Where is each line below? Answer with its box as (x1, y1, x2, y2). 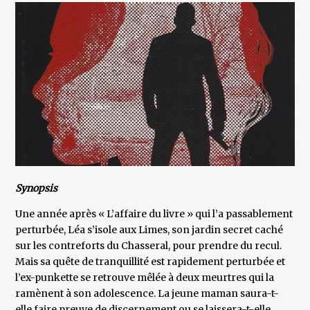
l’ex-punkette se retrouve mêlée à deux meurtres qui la (15, 271, 275, 284)
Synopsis (15, 182, 58, 195)
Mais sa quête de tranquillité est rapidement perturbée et (15, 255, 286, 268)
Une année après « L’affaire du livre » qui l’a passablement (15, 208, 293, 221)
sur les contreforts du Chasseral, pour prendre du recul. (15, 239, 282, 253)
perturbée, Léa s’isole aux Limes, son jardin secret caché (15, 224, 284, 237)
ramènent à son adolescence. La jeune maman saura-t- (15, 287, 280, 300)
